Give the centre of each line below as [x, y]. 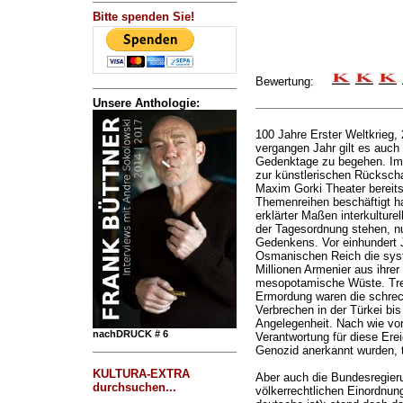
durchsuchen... [134, 387]
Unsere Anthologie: [146, 103]
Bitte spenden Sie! [143, 17]
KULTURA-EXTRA [141, 374]
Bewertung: [293, 81]
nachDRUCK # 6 [130, 334]
